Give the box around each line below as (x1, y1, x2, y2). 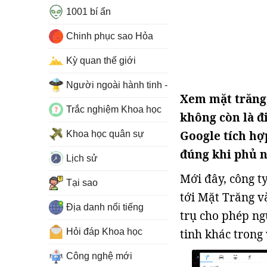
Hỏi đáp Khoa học (66, 226, 142, 237)
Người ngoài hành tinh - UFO (66, 80, 190, 90)
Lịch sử (66, 153, 98, 163)
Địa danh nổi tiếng (66, 202, 144, 212)
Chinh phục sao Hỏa (66, 31, 153, 41)
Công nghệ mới (66, 251, 132, 261)
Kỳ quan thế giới (66, 55, 136, 66)
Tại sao (66, 178, 98, 188)
